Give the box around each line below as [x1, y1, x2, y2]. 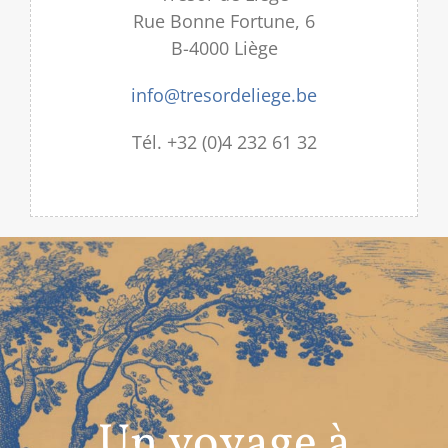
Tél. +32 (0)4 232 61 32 [131, 129, 317, 154]
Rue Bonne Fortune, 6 [133, 8, 315, 33]
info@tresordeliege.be [131, 82, 317, 107]
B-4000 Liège [170, 35, 278, 60]
